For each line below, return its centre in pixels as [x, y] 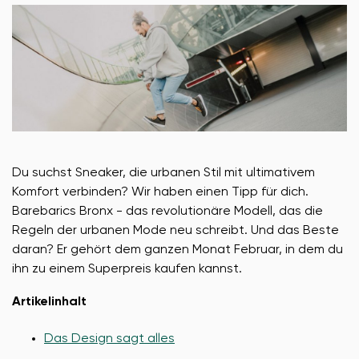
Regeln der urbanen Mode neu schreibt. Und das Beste [175, 230]
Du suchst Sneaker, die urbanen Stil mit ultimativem [163, 173]
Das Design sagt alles [109, 339]
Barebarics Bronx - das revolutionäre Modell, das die [167, 211]
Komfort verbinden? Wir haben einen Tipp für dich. [160, 192]
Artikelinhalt [49, 302]
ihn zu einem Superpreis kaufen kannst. [127, 269]
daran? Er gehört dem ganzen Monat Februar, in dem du [177, 250]
